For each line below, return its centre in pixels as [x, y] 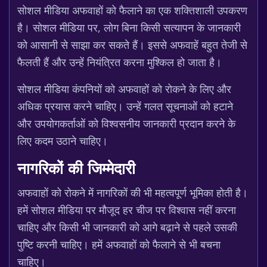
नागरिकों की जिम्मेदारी [76, 170]
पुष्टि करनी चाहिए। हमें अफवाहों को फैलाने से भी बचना [119, 244]
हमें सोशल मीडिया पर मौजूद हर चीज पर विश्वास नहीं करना [127, 210]
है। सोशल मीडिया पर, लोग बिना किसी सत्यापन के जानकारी [129, 27]
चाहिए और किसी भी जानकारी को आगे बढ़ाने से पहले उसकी [127, 227]
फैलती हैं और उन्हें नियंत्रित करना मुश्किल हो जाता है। [119, 62]
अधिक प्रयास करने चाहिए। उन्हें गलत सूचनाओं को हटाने [125, 106]
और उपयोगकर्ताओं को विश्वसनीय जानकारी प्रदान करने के [126, 123]
